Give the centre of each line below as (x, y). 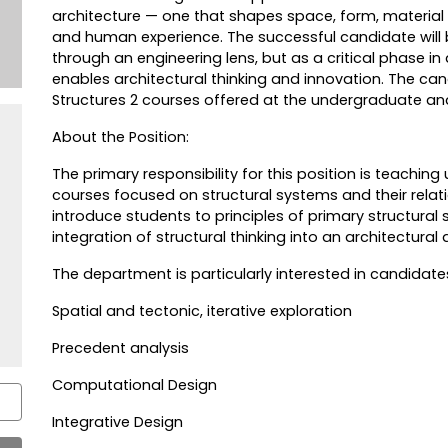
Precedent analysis (120, 348)
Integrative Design (117, 422)
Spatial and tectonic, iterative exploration (201, 311)
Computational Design (134, 385)
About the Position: (120, 137)
